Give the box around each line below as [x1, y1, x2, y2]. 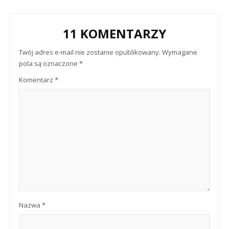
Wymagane [162, 47, 197, 57]
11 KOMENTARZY [63, 25, 166, 42]
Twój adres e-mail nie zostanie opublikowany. [19, 47, 161, 57]
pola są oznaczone [19, 58, 79, 68]
